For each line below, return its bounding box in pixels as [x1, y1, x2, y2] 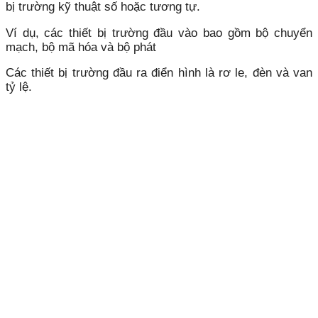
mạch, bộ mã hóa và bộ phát [6, 40, 156, 54]
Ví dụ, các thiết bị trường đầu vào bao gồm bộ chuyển [6, 26, 312, 40]
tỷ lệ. [6, 80, 32, 94]
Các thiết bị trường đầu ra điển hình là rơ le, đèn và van [6, 66, 312, 80]
